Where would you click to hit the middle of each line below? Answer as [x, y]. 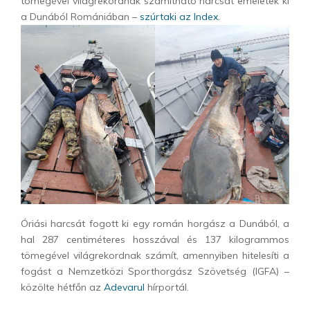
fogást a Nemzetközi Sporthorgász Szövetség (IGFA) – [155, 271]
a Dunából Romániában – [80, 17]
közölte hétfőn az [62, 287]
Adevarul [124, 287]
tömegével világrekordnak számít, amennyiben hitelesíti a [155, 255]
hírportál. [167, 287]
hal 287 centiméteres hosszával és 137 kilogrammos [155, 239]
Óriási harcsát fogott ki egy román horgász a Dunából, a [155, 223]
